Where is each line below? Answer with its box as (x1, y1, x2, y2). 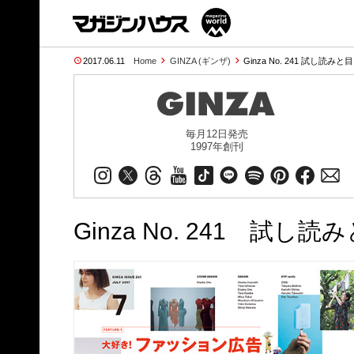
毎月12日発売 (185, 128, 248, 140)
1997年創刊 (190, 141, 243, 153)
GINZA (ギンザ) (169, 56, 231, 66)
